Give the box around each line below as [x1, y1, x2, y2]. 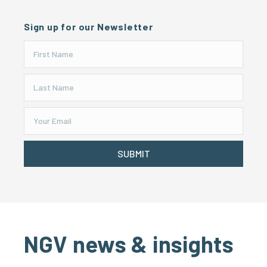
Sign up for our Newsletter [24, 21, 153, 32]
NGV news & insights [24, 230, 234, 257]
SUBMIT [117, 148, 150, 159]
